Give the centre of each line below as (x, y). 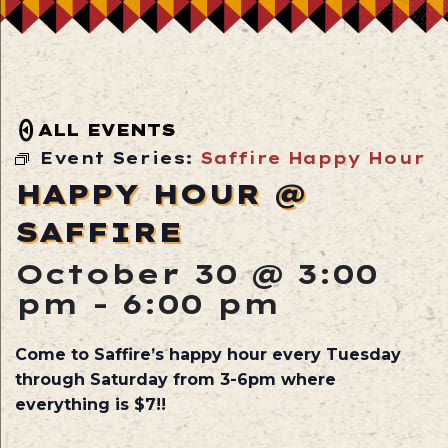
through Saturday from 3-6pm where (175, 380)
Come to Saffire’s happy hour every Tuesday (208, 355)
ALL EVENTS (106, 129)
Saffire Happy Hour (312, 157)
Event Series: (120, 157)
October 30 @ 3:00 (196, 273)
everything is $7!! (90, 405)
